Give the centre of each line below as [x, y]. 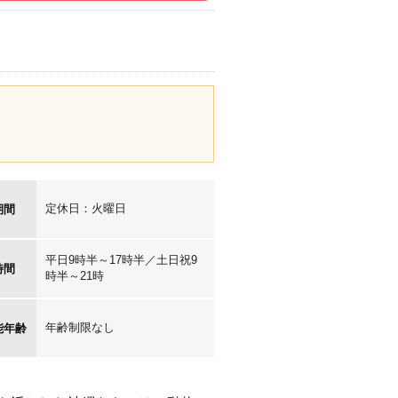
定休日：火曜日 [86, 208]
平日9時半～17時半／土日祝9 [121, 260]
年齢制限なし [80, 327]
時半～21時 [75, 276]
